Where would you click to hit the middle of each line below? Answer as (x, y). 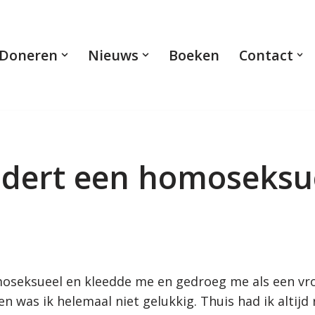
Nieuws (113, 55)
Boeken (194, 55)
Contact (266, 55)
